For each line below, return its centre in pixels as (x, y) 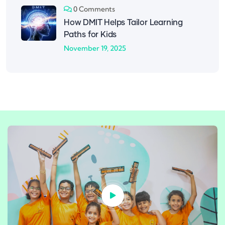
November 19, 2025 (95, 48)
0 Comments (94, 9)
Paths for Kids (90, 34)
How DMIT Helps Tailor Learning (124, 22)
